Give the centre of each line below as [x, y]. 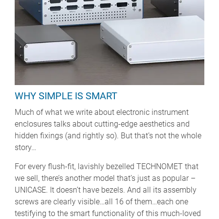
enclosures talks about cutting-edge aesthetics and [102, 124]
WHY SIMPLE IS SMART [66, 96]
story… [25, 147]
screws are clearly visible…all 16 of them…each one [101, 201]
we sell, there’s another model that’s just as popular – [105, 178]
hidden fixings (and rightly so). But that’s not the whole [108, 135]
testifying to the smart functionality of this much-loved [108, 213]
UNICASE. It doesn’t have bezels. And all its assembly [106, 190]
